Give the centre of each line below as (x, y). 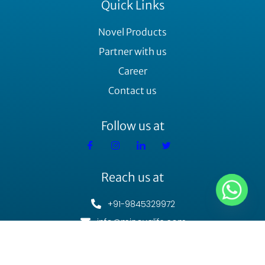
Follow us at (132, 125)
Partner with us (132, 51)
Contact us (132, 90)
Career (132, 71)
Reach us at (132, 177)
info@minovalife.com (141, 222)
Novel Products (132, 32)
